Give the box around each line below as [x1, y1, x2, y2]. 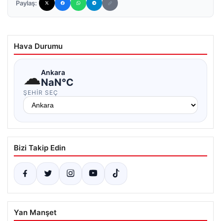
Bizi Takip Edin [14, 143, 66, 152]
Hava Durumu [14, 41, 63, 51]
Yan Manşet [14, 208, 57, 217]
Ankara [41, 68, 65, 76]
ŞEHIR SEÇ [23, 89, 58, 96]
